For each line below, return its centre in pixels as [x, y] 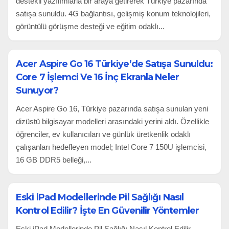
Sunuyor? [37, 90]
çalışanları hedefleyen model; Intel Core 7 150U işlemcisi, [111, 147]
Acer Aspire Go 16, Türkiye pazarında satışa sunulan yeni [112, 108]
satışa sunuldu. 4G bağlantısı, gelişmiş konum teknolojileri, [113, 13]
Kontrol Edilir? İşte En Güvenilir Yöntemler [108, 210]
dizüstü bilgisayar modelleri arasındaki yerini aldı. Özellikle [112, 121]
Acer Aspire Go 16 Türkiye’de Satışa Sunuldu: [114, 64]
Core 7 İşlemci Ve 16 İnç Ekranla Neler [97, 77]
